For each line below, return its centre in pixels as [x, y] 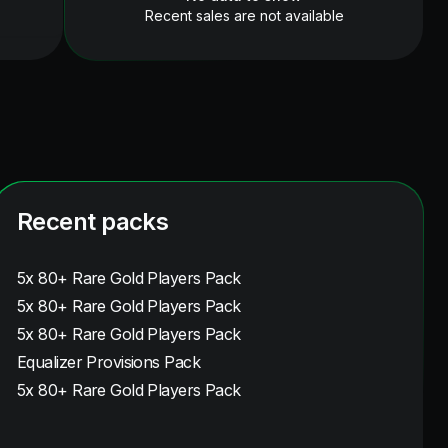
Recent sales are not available [244, 15]
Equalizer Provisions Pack [108, 362]
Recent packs [93, 221]
